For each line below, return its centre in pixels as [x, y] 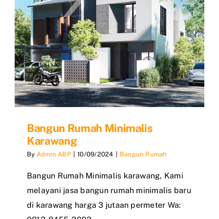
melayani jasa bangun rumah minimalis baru [109, 190]
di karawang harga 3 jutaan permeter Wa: [104, 205]
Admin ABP [54, 154]
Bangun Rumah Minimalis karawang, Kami [105, 175]
